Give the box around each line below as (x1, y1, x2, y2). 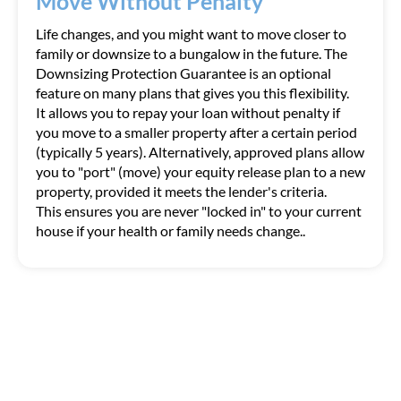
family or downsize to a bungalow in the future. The (36, 45, 347, 62)
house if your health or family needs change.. (36, 222, 305, 239)
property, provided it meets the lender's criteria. (36, 183, 327, 200)
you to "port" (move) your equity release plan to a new (36, 163, 365, 180)
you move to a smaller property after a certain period (36, 124, 357, 141)
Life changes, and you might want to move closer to (36, 25, 346, 42)
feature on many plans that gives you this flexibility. (36, 84, 349, 101)
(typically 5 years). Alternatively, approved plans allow (36, 143, 364, 160)
